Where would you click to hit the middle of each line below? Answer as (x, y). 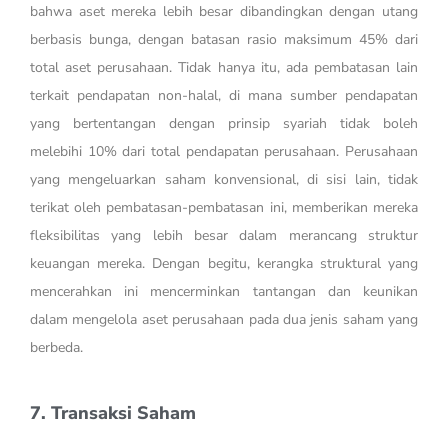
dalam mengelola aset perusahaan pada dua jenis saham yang (224, 320)
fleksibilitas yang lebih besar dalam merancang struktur (224, 236)
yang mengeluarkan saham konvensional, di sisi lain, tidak (224, 180)
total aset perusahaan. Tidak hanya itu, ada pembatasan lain (224, 68)
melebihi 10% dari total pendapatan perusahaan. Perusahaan (224, 152)
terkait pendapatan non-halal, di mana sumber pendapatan (224, 96)
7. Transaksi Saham (113, 413)
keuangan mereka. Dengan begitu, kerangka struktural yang (224, 264)
